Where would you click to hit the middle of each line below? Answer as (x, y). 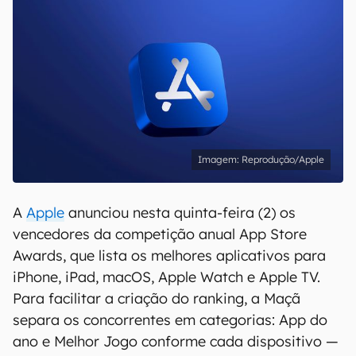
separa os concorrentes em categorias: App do (170, 320)
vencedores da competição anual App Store (160, 234)
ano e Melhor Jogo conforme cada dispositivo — (176, 341)
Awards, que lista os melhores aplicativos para (169, 255)
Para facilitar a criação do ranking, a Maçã (157, 298)
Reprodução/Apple (283, 159)
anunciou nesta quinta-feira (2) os (180, 213)
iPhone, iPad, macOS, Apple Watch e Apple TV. (166, 277)
